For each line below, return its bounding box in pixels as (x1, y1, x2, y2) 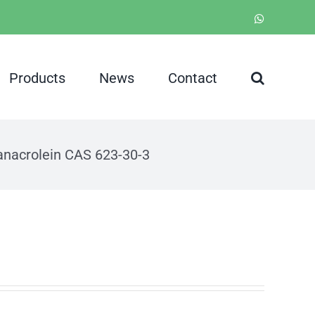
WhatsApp (264, 12, 311, 24)
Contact (168, 69, 217, 86)
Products (9, 69, 65, 86)
